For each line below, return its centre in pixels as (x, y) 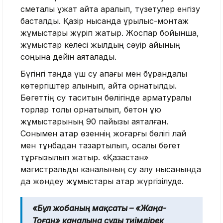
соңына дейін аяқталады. (68, 57)
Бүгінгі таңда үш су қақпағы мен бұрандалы (104, 74)
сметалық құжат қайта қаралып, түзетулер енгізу (110, 9)
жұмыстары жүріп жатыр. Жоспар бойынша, (110, 33)
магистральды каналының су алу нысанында (111, 169)
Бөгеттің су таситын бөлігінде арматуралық (106, 98)
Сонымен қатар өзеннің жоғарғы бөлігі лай (103, 134)
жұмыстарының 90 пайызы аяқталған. (94, 122)
